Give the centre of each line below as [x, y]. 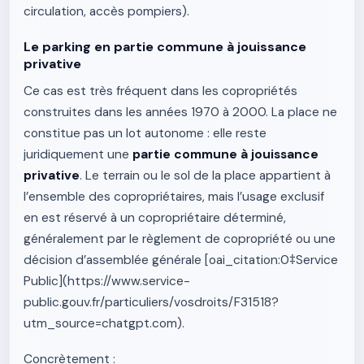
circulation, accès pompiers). [106, 11]
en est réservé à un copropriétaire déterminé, [155, 218]
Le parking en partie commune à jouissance [165, 47]
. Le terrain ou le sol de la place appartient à [205, 175]
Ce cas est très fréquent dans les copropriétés [160, 91]
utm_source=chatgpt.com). [104, 323]
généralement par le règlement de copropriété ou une [180, 239]
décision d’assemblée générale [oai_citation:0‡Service [181, 260]
